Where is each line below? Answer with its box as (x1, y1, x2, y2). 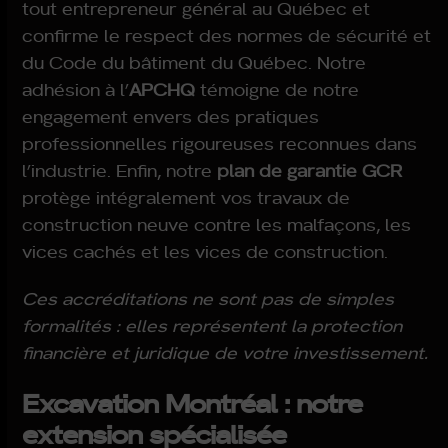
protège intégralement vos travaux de (22, 185, 351, 209)
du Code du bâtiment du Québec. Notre (22, 50, 367, 74)
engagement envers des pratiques (22, 104, 320, 128)
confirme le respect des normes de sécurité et (22, 23, 432, 47)
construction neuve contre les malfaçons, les (22, 212, 412, 236)
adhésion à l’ (22, 77, 130, 101)
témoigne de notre (195, 77, 360, 101)
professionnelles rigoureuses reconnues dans (22, 131, 418, 155)
